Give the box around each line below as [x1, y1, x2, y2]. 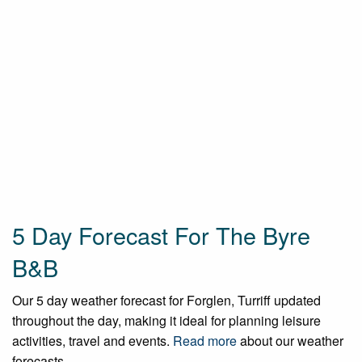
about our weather [237, 331, 343, 351]
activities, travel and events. [12, 331, 173, 351]
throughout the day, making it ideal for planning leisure [12, 311, 321, 330]
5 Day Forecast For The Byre [12, 218, 310, 252]
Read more [173, 331, 237, 351]
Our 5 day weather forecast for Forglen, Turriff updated [12, 291, 321, 310]
